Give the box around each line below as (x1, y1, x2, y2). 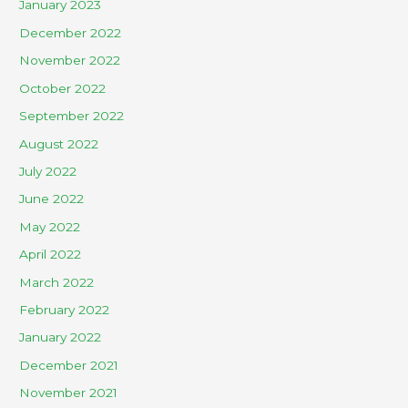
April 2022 (19, 247, 82, 262)
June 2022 (19, 191, 85, 207)
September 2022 (19, 108, 125, 124)
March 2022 (19, 274, 95, 290)
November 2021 (19, 385, 118, 401)
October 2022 (19, 80, 107, 96)
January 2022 (19, 330, 102, 345)
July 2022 (19, 163, 77, 178)
